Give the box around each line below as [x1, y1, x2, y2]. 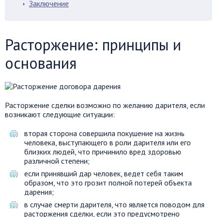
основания [5, 53, 77, 73]
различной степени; [24, 156, 90, 166]
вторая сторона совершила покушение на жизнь [24, 128, 185, 138]
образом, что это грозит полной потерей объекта [24, 178, 192, 187]
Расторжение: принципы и [5, 34, 181, 55]
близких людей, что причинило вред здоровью [24, 147, 181, 156]
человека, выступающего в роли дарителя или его [24, 138, 191, 147]
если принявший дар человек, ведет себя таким [24, 169, 183, 178]
